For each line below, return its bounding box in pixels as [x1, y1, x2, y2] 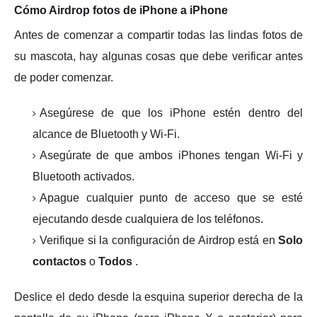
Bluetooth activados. [33, 170, 134, 183]
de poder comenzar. [14, 71, 113, 83]
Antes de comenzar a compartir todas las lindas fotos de [14, 28, 303, 41]
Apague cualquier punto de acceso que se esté [40, 191, 303, 204]
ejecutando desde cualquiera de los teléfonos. [33, 212, 263, 225]
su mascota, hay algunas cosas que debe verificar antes [14, 50, 303, 62]
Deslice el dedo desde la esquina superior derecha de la [14, 290, 303, 303]
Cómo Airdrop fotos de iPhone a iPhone [14, 4, 228, 16]
